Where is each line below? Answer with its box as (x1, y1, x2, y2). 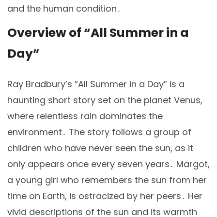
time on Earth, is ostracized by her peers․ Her (7, 190, 202, 202)
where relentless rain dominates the (7, 110, 163, 123)
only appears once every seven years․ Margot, (7, 158, 210, 170)
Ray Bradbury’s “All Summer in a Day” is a (7, 78, 185, 91)
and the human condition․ (7, 2, 121, 15)
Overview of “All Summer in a (7, 24, 189, 42)
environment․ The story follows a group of (7, 126, 191, 139)
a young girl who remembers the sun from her (7, 174, 207, 186)
